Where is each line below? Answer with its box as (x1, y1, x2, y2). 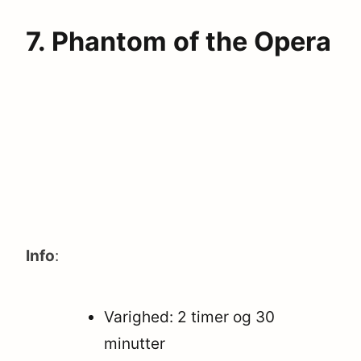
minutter (104, 334, 166, 354)
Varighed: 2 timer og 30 (104, 308, 276, 327)
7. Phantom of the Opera (26, 26, 331, 58)
